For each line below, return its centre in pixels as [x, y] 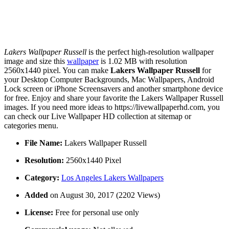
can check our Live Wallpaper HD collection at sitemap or [98, 117]
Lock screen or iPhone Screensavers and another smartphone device [113, 89]
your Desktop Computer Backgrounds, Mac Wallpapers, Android [109, 80]
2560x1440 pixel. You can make [57, 71]
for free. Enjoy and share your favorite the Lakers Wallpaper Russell [114, 98]
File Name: [43, 143]
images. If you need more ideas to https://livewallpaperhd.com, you [112, 107]
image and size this [36, 61]
